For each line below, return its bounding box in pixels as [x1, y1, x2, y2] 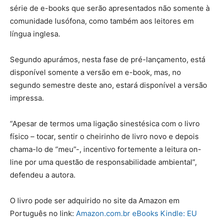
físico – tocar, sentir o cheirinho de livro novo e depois [10, 131, 199, 141]
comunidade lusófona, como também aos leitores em [10, 16, 194, 26]
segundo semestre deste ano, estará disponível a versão [10, 80, 207, 90]
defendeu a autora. [10, 170, 75, 180]
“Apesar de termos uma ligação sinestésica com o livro [10, 118, 200, 128]
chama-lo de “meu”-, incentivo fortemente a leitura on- [10, 144, 201, 154]
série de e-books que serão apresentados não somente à [10, 3, 210, 13]
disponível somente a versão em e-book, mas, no [10, 67, 181, 77]
